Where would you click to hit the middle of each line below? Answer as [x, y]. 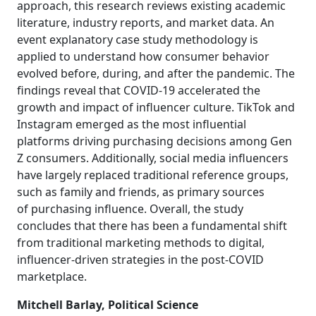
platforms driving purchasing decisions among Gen [154, 141]
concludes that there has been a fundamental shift [152, 226]
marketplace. [52, 276]
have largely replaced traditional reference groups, [153, 175]
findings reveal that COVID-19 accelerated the [139, 90]
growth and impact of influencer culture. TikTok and [156, 107]
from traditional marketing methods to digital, [141, 243]
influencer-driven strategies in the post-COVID [140, 260]
